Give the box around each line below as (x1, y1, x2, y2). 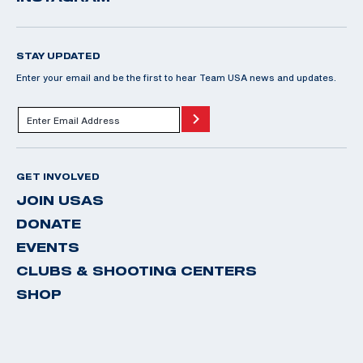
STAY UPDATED (16, 51, 100, 62)
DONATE (16, 216, 81, 232)
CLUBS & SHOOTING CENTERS (16, 263, 257, 279)
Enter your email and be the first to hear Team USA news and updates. (16, 72, 336, 83)
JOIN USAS (16, 193, 104, 208)
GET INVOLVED (16, 172, 100, 182)
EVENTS (16, 240, 79, 255)
